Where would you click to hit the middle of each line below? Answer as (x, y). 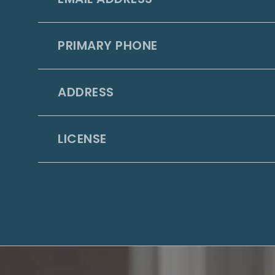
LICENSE (82, 139)
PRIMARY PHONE (108, 45)
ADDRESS (86, 92)
